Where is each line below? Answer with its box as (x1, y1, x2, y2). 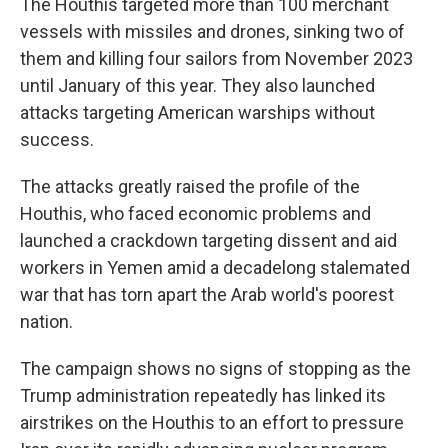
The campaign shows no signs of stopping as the (20, 358, 411, 379)
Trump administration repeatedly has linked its (20, 385, 386, 406)
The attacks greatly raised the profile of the (20, 176, 360, 197)
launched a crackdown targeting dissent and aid (20, 230, 397, 251)
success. (20, 129, 94, 150)
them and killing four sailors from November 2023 (20, 48, 413, 69)
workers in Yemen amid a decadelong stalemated (20, 257, 410, 278)
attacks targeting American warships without (20, 102, 375, 123)
